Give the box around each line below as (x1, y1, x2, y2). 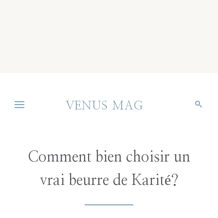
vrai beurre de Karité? (39, 173, 179, 188)
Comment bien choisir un (28, 150, 190, 164)
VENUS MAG (65, 100, 143, 112)
